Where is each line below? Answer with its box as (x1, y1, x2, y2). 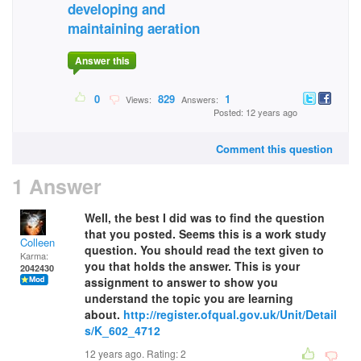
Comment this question (216, 141, 333, 156)
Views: (121, 93, 154, 106)
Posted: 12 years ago (214, 106, 297, 119)
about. (85, 306, 123, 322)
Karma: (20, 249, 48, 262)
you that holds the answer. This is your (85, 258, 300, 274)
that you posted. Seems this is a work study (85, 226, 326, 242)
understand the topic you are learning (85, 290, 293, 306)
